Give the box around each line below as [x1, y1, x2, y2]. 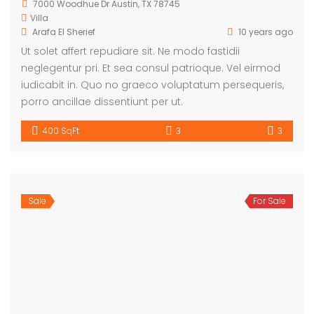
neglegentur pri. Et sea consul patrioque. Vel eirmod [21, 60, 280, 75]
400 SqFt [42, 124, 79, 137]
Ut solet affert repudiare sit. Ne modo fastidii [21, 43, 240, 58]
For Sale [253, 194, 286, 207]
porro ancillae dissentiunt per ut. [21, 94, 183, 109]
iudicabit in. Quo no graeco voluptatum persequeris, [21, 77, 284, 92]
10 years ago [236, 25, 293, 38]
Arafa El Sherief [32, 25, 95, 38]
